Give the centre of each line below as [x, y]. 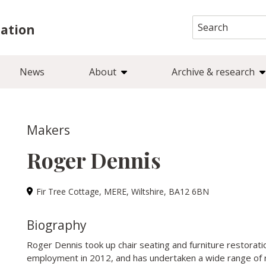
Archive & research [213, 72]
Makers [48, 130]
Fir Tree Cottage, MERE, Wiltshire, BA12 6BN [122, 191]
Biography [56, 225]
